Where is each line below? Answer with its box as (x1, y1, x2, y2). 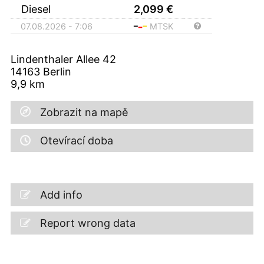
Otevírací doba (40, 134, 113, 147)
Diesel (21, 2, 54, 15)
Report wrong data (40, 216, 136, 229)
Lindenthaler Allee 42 (11, 52, 116, 65)
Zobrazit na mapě (40, 105, 128, 118)
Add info (40, 188, 82, 201)
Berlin (43, 65, 71, 78)
